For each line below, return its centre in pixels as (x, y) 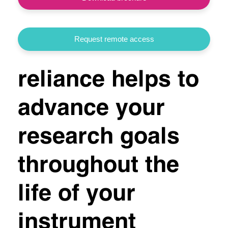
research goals (99, 137)
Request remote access (114, 39)
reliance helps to (108, 80)
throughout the (98, 166)
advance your (91, 109)
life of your (77, 194)
